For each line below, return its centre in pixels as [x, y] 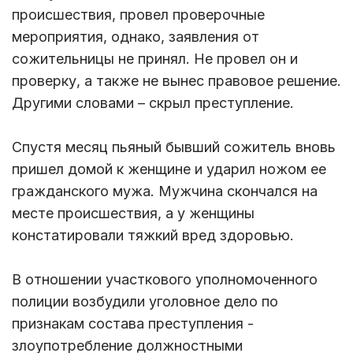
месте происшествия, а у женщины [133, 214]
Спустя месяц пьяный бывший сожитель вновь [174, 147]
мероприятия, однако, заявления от [136, 37]
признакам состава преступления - [133, 324]
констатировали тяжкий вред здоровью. [153, 236]
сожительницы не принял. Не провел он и [155, 59]
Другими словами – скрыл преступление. [153, 103]
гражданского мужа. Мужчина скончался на [165, 191]
